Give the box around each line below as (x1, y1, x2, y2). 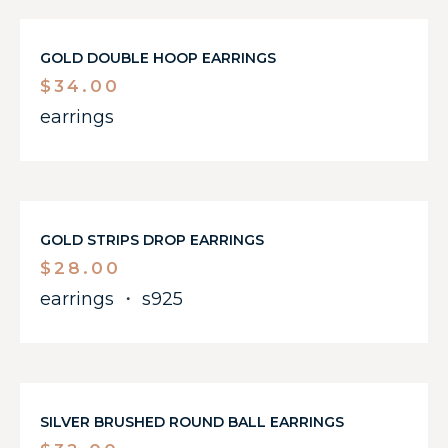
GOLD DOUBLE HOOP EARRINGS (40, 49, 276, 67)
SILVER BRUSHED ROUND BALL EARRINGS (40, 413, 344, 431)
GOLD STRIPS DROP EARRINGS (40, 231, 264, 249)
